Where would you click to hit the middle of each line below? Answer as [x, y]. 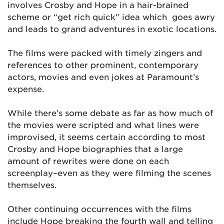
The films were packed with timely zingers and [105, 52]
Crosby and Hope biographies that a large [95, 148]
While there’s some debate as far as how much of [110, 112]
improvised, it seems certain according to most [106, 136]
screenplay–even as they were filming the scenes [109, 172]
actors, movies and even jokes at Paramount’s [103, 76]
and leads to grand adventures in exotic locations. [112, 28]
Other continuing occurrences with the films [99, 208]
